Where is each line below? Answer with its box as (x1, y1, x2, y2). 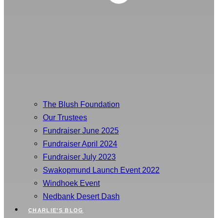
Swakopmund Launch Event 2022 (43, 165, 160, 175)
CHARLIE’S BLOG (28, 207, 84, 214)
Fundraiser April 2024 (43, 139, 117, 148)
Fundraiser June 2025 (43, 126, 119, 135)
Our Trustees (43, 113, 87, 122)
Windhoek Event (43, 179, 100, 188)
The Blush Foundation (43, 100, 120, 109)
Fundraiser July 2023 (43, 152, 116, 162)
